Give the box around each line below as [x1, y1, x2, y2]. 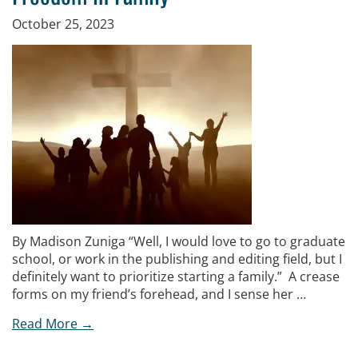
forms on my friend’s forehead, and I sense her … [12, 285, 306, 303]
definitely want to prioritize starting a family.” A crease [12, 268, 340, 285]
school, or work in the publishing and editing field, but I [12, 250, 342, 268]
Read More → [12, 315, 93, 332]
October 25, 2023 [12, 15, 114, 33]
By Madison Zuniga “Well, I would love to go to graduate [12, 233, 345, 250]
